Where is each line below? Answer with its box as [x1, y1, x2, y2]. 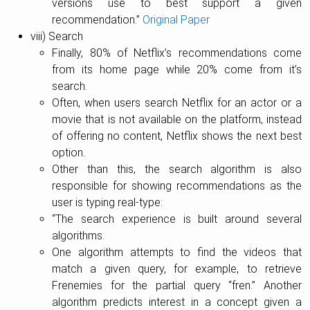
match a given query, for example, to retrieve [52, 262, 302, 275]
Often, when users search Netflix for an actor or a [52, 95, 302, 109]
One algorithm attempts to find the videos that [52, 245, 302, 259]
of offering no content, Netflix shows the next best [52, 129, 302, 143]
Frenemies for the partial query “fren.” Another [52, 278, 302, 292]
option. [52, 145, 86, 159]
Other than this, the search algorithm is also [52, 162, 302, 176]
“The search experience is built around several [52, 212, 302, 226]
